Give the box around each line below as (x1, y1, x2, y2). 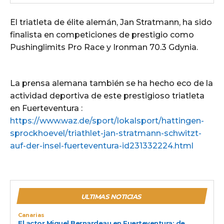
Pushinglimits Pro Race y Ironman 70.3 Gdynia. (10, 42, 198, 52)
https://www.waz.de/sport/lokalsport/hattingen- (10, 115, 204, 125)
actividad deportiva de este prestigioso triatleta (10, 90, 204, 100)
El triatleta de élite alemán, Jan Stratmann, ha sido (10, 17, 212, 27)
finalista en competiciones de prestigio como (10, 29, 194, 39)
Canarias (18, 211, 44, 218)
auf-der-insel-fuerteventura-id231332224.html (10, 140, 193, 150)
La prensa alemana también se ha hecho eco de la (10, 78, 213, 88)
